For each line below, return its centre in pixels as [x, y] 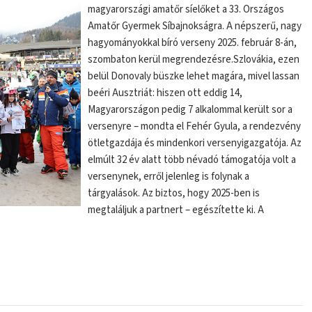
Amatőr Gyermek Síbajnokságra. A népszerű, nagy [195, 26]
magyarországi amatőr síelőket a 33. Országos [186, 9]
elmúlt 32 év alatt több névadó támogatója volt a [192, 160]
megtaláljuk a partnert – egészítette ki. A [176, 210]
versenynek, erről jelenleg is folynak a [169, 177]
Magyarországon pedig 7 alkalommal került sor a [190, 110]
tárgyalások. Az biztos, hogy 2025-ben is [174, 193]
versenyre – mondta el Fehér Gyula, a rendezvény [195, 126]
